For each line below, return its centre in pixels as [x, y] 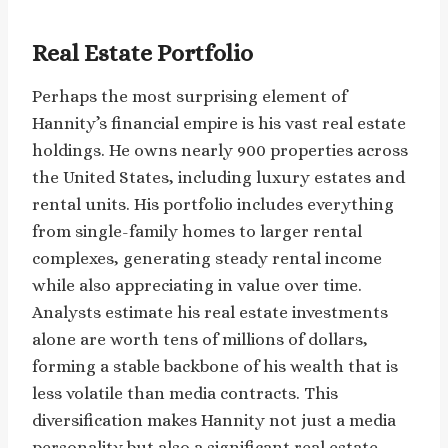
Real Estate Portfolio [142, 52]
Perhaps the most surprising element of [189, 96]
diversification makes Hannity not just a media [214, 420]
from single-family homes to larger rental [197, 231]
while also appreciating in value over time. [197, 285]
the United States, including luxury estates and [218, 177]
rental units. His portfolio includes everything [213, 204]
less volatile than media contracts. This [185, 393]
